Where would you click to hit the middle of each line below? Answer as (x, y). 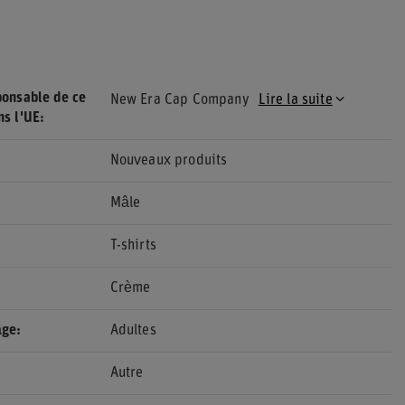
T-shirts (133, 246)
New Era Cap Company (179, 100)
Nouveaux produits (169, 161)
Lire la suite (295, 100)
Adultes (133, 331)
